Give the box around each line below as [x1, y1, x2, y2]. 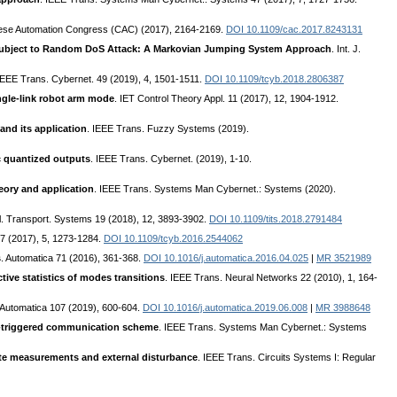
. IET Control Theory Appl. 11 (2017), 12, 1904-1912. [114, 93, 339, 105]
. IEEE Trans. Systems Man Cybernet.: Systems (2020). [94, 183, 336, 195]
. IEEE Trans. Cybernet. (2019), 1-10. [90, 153, 252, 165]
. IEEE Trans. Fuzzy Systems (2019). [87, 123, 249, 135]
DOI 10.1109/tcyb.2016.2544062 [104, 233, 243, 245]
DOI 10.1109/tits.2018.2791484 [209, 214, 342, 225]
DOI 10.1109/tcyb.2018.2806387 [205, 74, 344, 85]
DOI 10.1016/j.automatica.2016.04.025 [144, 253, 308, 264]
